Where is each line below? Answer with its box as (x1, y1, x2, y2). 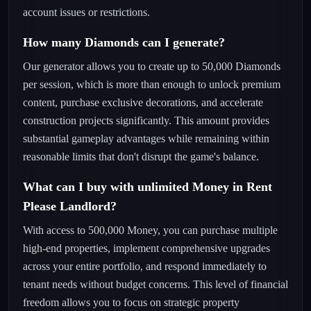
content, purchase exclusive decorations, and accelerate (23, 96, 263, 108)
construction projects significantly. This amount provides (23, 115, 269, 126)
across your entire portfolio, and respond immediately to (23, 260, 267, 272)
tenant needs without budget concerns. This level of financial (23, 278, 288, 290)
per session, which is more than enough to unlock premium (23, 78, 280, 90)
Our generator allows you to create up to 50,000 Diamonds (23, 60, 280, 72)
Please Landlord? (23, 199, 117, 213)
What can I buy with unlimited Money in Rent (23, 180, 272, 194)
